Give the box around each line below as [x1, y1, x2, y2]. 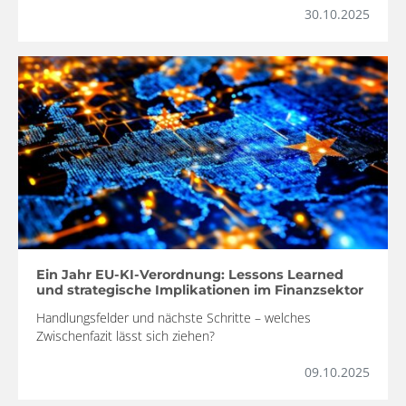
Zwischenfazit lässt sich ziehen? [36, 327, 215, 345]
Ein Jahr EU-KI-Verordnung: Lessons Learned [36, 266, 343, 284]
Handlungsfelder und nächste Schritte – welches [36, 309, 311, 327]
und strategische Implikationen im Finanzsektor [36, 282, 363, 299]
